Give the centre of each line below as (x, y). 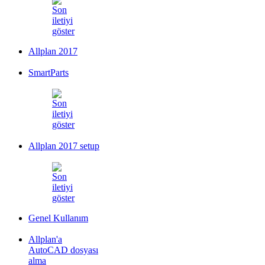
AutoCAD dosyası (63, 250)
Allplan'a (45, 239)
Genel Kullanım (58, 218)
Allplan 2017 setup (64, 146)
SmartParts (49, 72)
